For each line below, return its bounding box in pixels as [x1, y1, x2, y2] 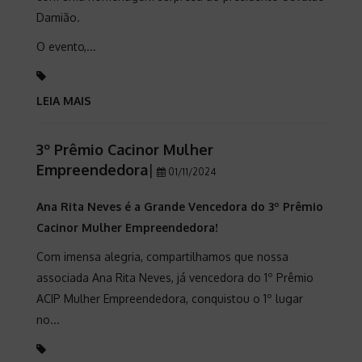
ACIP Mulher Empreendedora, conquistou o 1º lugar [36, 292, 303, 305]
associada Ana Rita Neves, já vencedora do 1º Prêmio [36, 271, 314, 284]
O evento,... [36, 40, 96, 53]
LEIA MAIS [36, 94, 91, 107]
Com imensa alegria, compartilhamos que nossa [36, 250, 288, 263]
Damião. [36, 11, 80, 24]
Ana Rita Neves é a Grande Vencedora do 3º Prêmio [36, 200, 323, 213]
